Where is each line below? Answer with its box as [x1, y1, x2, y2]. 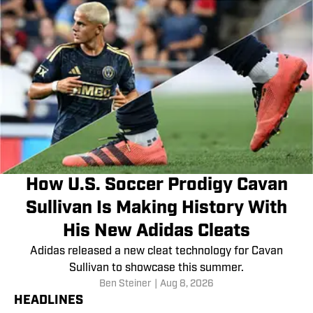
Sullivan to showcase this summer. [69, 263, 244, 275]
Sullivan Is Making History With [26, 199, 287, 219]
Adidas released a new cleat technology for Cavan [30, 246, 283, 258]
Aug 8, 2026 [160, 279, 214, 290]
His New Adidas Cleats [63, 222, 250, 242]
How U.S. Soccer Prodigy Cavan [25, 176, 288, 196]
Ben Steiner [99, 279, 152, 290]
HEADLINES [14, 294, 83, 308]
